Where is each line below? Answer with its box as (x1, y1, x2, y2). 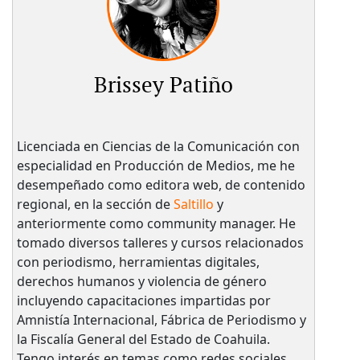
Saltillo (173, 195, 214, 214)
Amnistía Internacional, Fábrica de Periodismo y (16, 311, 306, 329)
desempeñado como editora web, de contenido (16, 176, 305, 194)
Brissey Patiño (93, 73, 233, 100)
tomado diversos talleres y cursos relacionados (16, 234, 304, 252)
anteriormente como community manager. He (16, 215, 296, 233)
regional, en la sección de (16, 195, 174, 214)
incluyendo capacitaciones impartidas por (16, 292, 271, 310)
